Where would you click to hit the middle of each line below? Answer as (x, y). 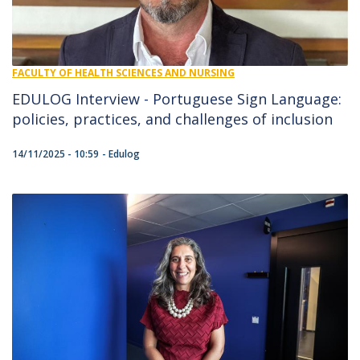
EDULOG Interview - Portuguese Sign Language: (177, 99)
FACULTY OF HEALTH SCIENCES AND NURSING (123, 73)
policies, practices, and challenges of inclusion (172, 119)
